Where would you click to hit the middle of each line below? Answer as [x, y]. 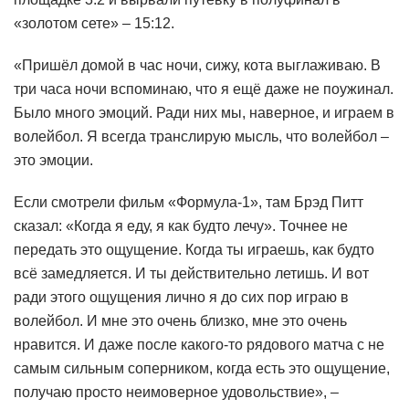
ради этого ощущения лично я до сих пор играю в [181, 297]
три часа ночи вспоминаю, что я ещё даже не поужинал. [204, 89]
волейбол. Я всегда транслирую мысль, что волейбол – [201, 136]
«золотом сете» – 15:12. [94, 23]
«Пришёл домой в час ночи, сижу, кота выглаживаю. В [197, 65]
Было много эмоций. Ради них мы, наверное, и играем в [204, 112]
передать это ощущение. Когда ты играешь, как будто [194, 249]
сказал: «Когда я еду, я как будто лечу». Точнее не [181, 225]
